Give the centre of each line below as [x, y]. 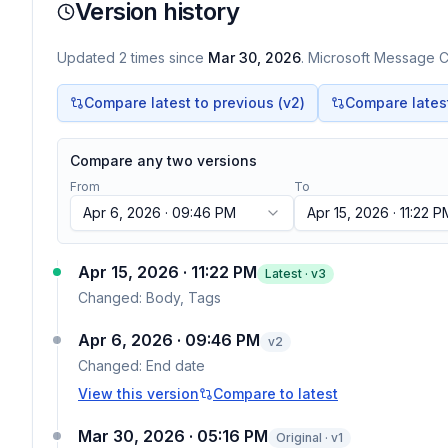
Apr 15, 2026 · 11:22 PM [167, 272]
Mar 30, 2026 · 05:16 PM [173, 436]
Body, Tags [183, 297]
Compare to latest [275, 393]
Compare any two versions [163, 160]
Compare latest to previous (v [187, 102]
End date [175, 365]
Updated [88, 57]
